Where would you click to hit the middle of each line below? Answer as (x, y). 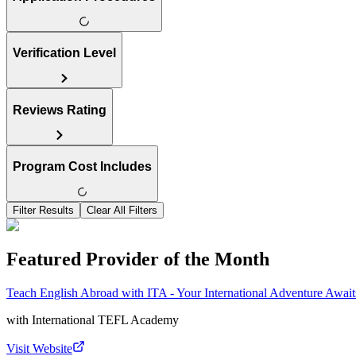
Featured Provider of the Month (138, 259)
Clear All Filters (122, 211)
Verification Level (64, 53)
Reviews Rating (60, 110)
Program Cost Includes (82, 167)
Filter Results (43, 211)
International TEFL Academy (105, 319)
